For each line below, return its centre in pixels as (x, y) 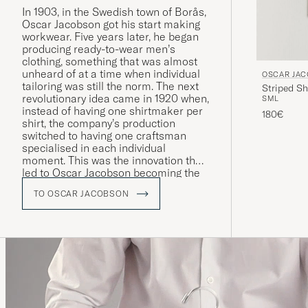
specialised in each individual (94, 148)
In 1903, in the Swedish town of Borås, (114, 12)
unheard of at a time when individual (111, 74)
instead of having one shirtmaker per (112, 111)
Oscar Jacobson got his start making (111, 24)
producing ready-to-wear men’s (99, 49)
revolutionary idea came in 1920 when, (115, 99)
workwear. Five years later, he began (110, 37)
